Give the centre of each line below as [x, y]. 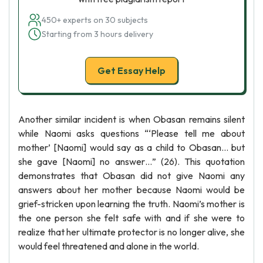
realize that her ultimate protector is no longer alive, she [131, 232]
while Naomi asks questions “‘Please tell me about [131, 133]
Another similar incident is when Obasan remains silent [131, 119]
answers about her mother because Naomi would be [131, 190]
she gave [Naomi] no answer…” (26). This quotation [131, 161]
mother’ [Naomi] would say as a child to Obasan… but [131, 147]
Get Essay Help [131, 70]
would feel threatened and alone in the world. [109, 246]
